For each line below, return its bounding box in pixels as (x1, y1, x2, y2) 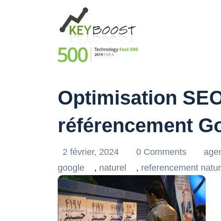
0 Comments (136, 147, 189, 157)
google (58, 163, 84, 173)
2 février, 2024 (63, 147, 121, 157)
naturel (99, 163, 126, 173)
